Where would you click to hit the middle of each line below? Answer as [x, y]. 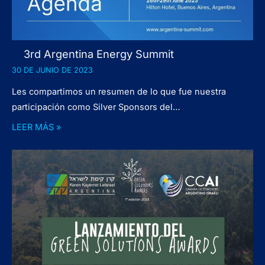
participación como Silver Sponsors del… [96, 107]
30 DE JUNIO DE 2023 [52, 70]
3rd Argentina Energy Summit [99, 54]
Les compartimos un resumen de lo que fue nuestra [119, 92]
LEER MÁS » [36, 127]
